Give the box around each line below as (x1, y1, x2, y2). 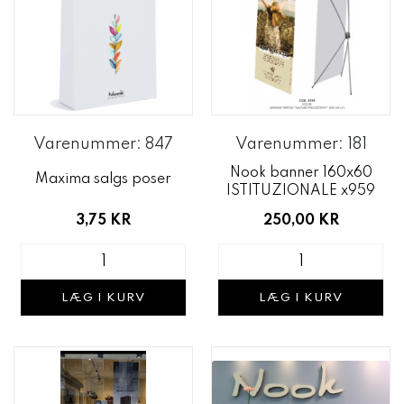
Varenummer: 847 (33, 136, 173, 152)
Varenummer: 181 (234, 136, 367, 152)
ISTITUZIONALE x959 (226, 184, 375, 198)
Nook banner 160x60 (229, 166, 372, 180)
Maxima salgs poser (35, 171, 171, 187)
